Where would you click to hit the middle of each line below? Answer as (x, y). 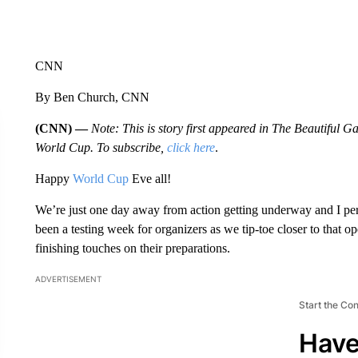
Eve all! (149, 178)
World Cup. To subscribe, (101, 147)
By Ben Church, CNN (92, 97)
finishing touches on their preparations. (132, 248)
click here (191, 147)
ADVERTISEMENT (68, 278)
